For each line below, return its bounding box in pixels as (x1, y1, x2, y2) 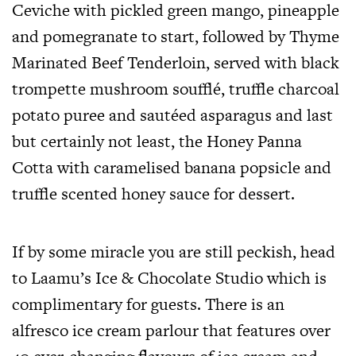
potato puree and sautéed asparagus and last (12, 103, 333, 127)
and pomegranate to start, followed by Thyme (12, 25, 339, 48)
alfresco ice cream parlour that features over (12, 319, 331, 342)
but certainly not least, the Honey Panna (12, 130, 302, 153)
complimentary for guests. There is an (12, 292, 284, 316)
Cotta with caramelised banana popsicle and (12, 156, 331, 180)
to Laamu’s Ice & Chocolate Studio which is (12, 266, 327, 290)
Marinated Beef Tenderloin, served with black (12, 51, 339, 75)
